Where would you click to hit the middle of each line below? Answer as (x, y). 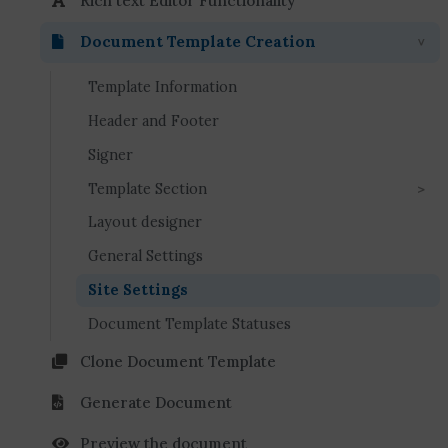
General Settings (145, 256)
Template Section (147, 188)
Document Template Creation (198, 42)
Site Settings (138, 290)
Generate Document (156, 402)
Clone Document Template (178, 361)
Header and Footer (153, 121)
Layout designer (145, 222)
